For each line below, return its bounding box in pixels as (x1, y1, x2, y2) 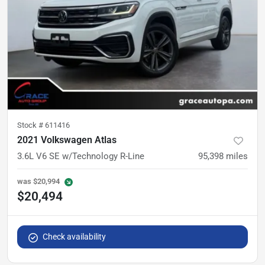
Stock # (17, 121, 45, 130)
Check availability (43, 232, 106, 242)
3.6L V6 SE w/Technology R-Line (17, 151, 144, 162)
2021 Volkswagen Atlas (17, 134, 117, 146)
